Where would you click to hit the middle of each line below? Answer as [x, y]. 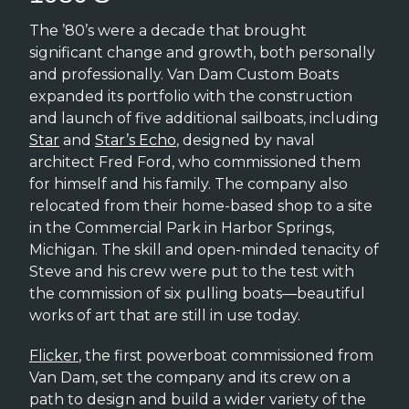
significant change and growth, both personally [202, 52]
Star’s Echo [136, 140]
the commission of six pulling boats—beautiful [197, 293]
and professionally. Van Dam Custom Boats [184, 74]
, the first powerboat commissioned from [226, 356]
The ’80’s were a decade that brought [168, 30]
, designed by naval [246, 140]
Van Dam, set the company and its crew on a [190, 378]
